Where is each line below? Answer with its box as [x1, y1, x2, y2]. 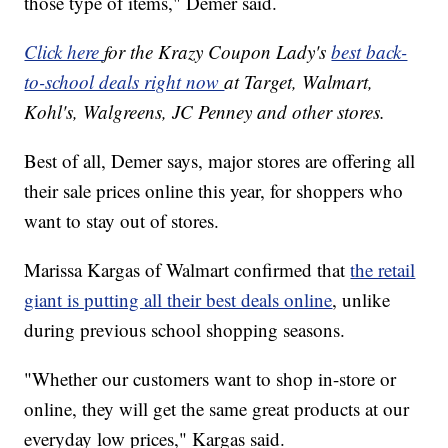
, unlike [332, 287, 391, 313]
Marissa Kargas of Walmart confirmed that [24, 257, 351, 283]
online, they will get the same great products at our [24, 396, 410, 422]
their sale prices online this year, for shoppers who [24, 178, 404, 204]
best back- [331, 39, 408, 65]
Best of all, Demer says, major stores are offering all [24, 148, 416, 174]
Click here [24, 39, 105, 65]
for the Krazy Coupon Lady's [104, 39, 332, 65]
